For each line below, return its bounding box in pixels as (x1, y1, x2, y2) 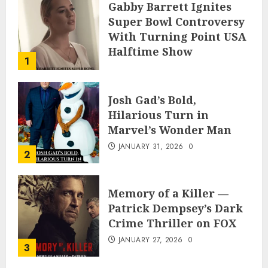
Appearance (108, 59, 177, 74)
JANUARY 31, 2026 (118, 141, 184, 153)
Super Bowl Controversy (108, 14, 245, 29)
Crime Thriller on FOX (108, 216, 236, 231)
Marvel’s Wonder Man (108, 123, 232, 138)
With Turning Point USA (108, 29, 246, 44)
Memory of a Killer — (108, 186, 229, 201)
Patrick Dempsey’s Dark (108, 201, 243, 216)
